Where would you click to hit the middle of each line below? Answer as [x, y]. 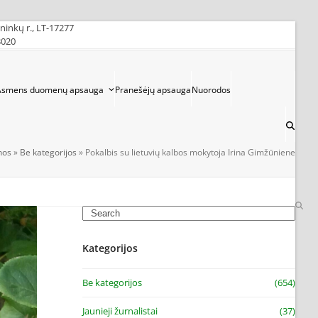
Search [96, 212]
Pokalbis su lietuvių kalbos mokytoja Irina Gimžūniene [190, 152]
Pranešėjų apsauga [153, 90]
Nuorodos [212, 90]
